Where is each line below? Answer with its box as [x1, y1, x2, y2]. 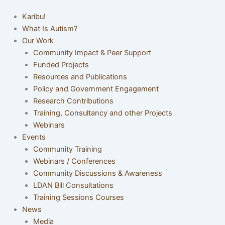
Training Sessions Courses [33, 192, 124, 202]
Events [22, 132, 46, 142]
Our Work [22, 36, 54, 45]
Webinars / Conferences [33, 156, 116, 166]
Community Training [33, 144, 102, 154]
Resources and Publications [33, 72, 127, 81]
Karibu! [22, 12, 46, 21]
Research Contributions [33, 96, 114, 105]
